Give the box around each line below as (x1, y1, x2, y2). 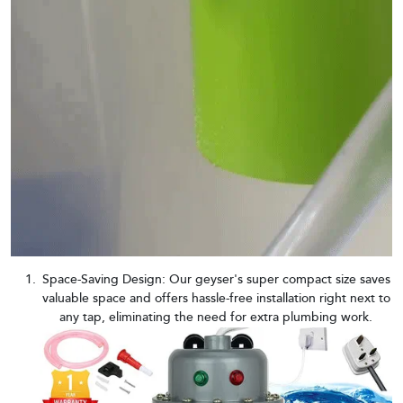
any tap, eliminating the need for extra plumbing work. (59, 308, 372, 328)
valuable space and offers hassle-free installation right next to (41, 289, 390, 309)
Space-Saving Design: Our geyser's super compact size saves (41, 270, 390, 291)
